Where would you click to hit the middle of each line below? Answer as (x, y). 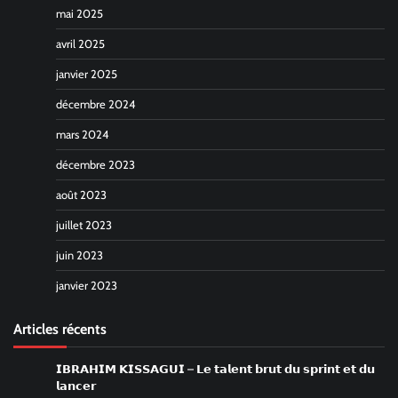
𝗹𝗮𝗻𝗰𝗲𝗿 (76, 386)
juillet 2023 (84, 225)
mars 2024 (82, 134)
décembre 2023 (96, 164)
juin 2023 (80, 255)
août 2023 (81, 195)
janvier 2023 (87, 285)
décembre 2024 (96, 104)
